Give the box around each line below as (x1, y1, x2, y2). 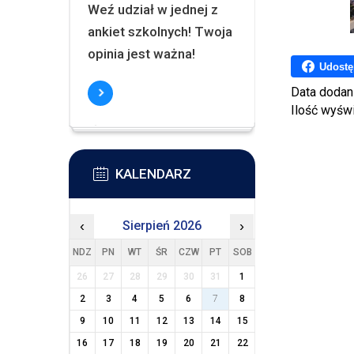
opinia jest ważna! (87, 46, 195, 62)
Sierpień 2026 (122, 218, 201, 233)
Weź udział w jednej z (87, 2, 218, 17)
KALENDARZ (115, 166, 191, 182)
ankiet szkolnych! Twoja (87, 24, 232, 40)
